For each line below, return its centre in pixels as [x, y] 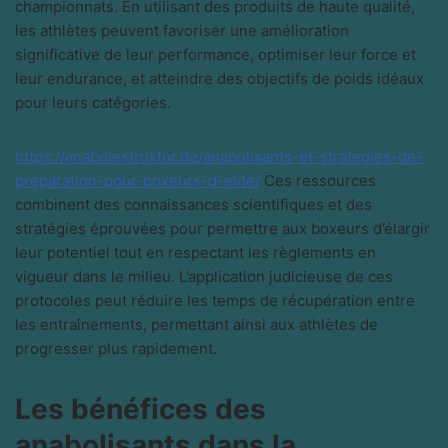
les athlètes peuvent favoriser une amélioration [182, 30]
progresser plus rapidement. [116, 348]
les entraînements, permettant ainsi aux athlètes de [196, 324]
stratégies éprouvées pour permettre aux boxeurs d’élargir [222, 228]
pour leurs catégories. [93, 102]
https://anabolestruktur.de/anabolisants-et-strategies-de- [219, 156]
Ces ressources [318, 180]
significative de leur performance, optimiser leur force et [215, 54]
